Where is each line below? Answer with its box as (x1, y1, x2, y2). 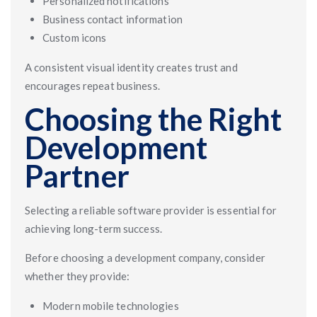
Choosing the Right (25, 101, 282, 137)
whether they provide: (25, 270, 130, 282)
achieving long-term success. (25, 222, 162, 235)
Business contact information (42, 13, 183, 25)
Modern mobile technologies (42, 299, 179, 312)
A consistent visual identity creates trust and (25, 61, 238, 74)
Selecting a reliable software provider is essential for (25, 204, 277, 217)
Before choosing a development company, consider (25, 251, 265, 264)
